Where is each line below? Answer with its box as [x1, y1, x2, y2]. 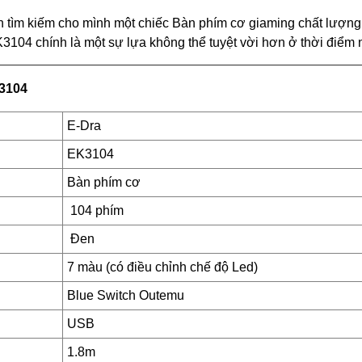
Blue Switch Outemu [67, 288, 184, 303]
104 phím [70, 204, 124, 218]
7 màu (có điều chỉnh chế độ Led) [67, 260, 258, 275]
